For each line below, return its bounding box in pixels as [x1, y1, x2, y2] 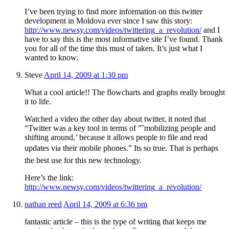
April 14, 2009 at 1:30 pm [44, 70, 128, 79]
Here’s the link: [25, 173, 74, 182]
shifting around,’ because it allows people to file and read [25, 132, 208, 142]
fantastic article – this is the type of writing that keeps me [25, 217, 207, 226]
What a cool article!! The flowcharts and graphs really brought [25, 87, 225, 97]
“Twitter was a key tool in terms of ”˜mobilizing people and [25, 123, 216, 132]
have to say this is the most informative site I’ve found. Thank [25, 34, 223, 43]
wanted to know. [25, 53, 78, 62]
